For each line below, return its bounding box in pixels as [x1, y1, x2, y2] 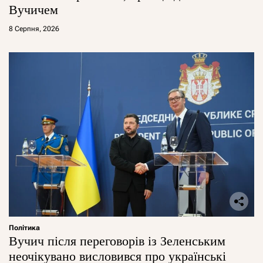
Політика [9, 223, 40, 232]
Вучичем [9, 2, 58, 17]
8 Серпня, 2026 [9, 24, 59, 33]
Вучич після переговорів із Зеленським [9, 233, 225, 248]
